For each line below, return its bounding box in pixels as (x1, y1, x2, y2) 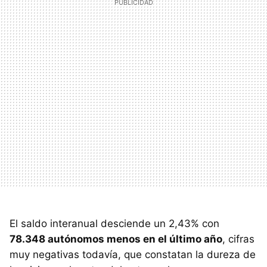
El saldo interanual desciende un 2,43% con (10, 217, 219, 229)
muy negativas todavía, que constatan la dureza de (10, 248, 256, 260)
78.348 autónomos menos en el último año (10, 232, 222, 245)
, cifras (222, 232, 254, 245)
